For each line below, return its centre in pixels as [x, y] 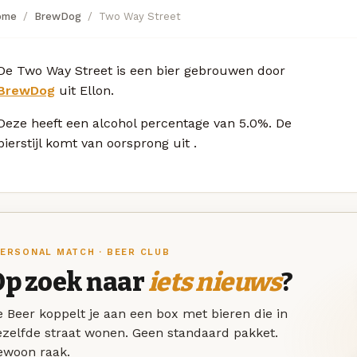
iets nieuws [214, 282]
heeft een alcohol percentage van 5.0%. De [161, 123]
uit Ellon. [84, 90]
